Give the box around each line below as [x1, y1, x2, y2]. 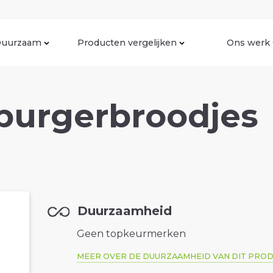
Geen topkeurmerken [77, 228, 186, 240]
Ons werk [227, 37, 270, 48]
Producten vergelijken [77, 37, 177, 48]
